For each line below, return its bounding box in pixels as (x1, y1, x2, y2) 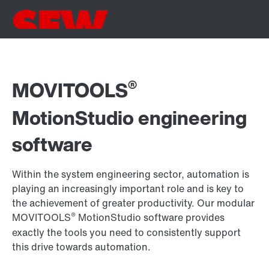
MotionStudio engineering (12, 103, 247, 132)
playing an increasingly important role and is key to (12, 181, 244, 196)
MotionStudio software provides (76, 210, 225, 225)
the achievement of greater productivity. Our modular (12, 196, 255, 210)
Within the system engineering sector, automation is (12, 167, 249, 181)
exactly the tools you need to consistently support (12, 225, 241, 240)
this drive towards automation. (12, 240, 151, 254)
